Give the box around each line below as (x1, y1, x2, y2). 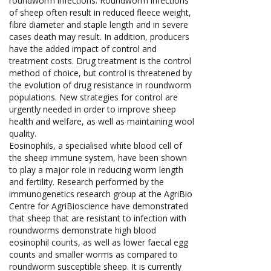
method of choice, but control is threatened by (9, 67, 192, 79)
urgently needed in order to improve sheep (9, 103, 176, 115)
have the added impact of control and (9, 43, 157, 54)
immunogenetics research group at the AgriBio (9, 188, 192, 200)
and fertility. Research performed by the (9, 176, 164, 188)
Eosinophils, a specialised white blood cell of (9, 140, 182, 151)
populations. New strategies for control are (9, 91, 178, 103)
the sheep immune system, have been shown (9, 152, 187, 163)
